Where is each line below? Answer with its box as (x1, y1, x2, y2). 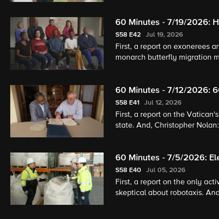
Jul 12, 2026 (144, 99, 181, 106)
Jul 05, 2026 (146, 166, 185, 174)
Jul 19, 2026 (145, 31, 183, 39)
